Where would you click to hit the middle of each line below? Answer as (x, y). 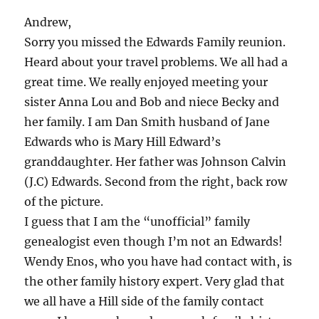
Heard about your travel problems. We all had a (156, 62)
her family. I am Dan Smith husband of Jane (147, 121)
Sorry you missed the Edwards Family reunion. (155, 42)
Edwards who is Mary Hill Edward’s (123, 141)
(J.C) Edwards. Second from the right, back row (156, 181)
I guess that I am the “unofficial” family (137, 221)
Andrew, (48, 22)
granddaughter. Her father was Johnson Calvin (156, 161)
